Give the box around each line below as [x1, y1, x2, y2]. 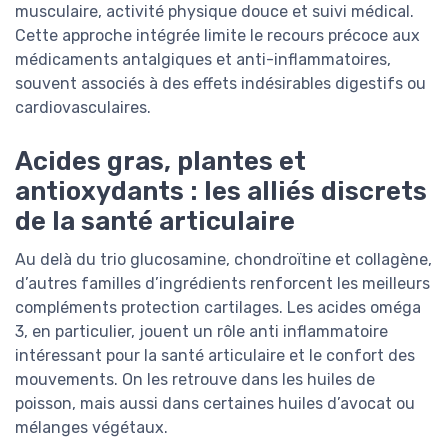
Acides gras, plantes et [15, 146, 306, 177]
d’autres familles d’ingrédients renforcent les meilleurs [15, 274, 430, 294]
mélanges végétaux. [15, 418, 168, 438]
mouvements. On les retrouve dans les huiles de [15, 370, 375, 390]
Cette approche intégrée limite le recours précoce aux [15, 26, 420, 46]
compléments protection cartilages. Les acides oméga [15, 298, 421, 318]
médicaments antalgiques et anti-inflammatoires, [15, 50, 391, 70]
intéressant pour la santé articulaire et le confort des [15, 346, 415, 366]
